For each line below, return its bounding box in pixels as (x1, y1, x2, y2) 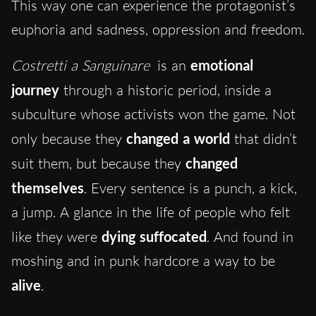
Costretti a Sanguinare (11, 56, 150, 75)
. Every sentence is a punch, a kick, (84, 179, 297, 197)
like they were (11, 228, 102, 246)
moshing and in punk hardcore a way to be (11, 252, 275, 270)
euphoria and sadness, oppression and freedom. (11, 20, 305, 39)
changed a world (126, 130, 230, 147)
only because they (11, 130, 126, 148)
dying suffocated (102, 228, 207, 245)
